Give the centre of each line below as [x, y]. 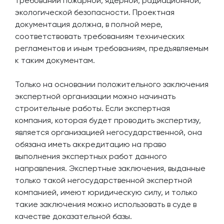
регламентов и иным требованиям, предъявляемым [112, 48]
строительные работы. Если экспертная [92, 108]
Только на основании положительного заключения [112, 84]
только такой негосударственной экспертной [103, 180]
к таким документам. [55, 60]
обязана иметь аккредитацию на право [91, 144]
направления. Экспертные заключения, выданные [110, 168]
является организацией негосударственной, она [108, 132]
